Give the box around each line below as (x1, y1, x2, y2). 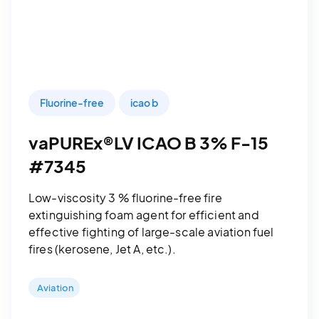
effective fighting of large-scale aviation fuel (28, 224, 274, 239)
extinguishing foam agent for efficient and (28, 206, 259, 222)
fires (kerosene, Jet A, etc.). (28, 241, 176, 256)
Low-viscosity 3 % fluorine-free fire (28, 189, 222, 205)
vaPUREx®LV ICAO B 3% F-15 (28, 131, 268, 153)
